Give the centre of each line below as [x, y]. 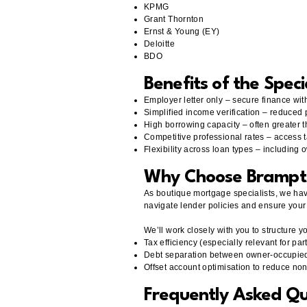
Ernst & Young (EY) [182, 32]
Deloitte [159, 44]
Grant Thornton [174, 19]
